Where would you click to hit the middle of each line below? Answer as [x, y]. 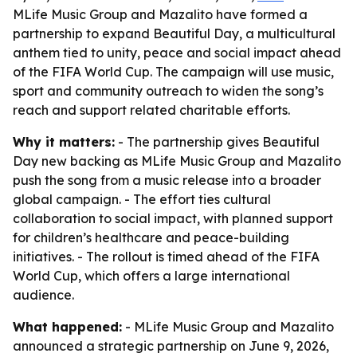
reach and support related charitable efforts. [151, 110]
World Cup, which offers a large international [151, 276]
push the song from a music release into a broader [167, 180]
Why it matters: [64, 142]
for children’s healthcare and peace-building [151, 237]
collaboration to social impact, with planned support [173, 218]
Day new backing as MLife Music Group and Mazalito [177, 161]
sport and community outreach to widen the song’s [168, 91]
